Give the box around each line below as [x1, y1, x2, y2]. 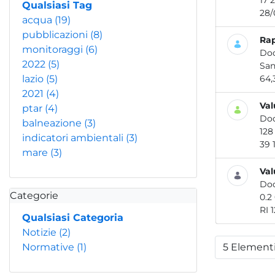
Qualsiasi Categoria [22, 212, 123, 223]
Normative [22, 241, 77, 253]
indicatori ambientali [22, 132, 126, 144]
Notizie [22, 227, 59, 238]
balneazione [22, 117, 84, 129]
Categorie [10, 190, 58, 201]
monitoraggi [22, 44, 85, 55]
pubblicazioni [22, 29, 90, 41]
